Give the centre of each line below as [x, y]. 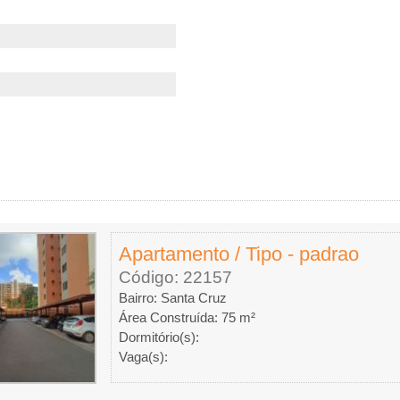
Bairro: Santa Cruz [172, 298]
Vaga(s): [143, 357]
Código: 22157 [175, 277]
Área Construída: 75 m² [187, 317]
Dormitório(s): [158, 337]
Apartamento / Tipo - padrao [238, 254]
